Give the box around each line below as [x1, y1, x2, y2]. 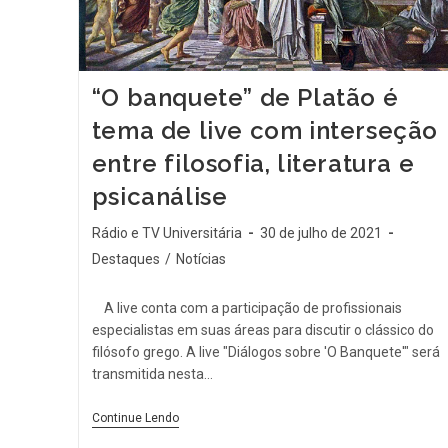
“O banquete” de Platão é [91, 83, 399, 113]
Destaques [91, 251, 160, 268]
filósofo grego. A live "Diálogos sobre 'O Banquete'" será [91, 344, 440, 361]
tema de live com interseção [91, 116, 438, 146]
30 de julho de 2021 [259, 225, 382, 242]
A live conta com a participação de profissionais [91, 300, 402, 317]
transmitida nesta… [91, 366, 213, 383]
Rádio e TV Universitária [91, 225, 242, 242]
